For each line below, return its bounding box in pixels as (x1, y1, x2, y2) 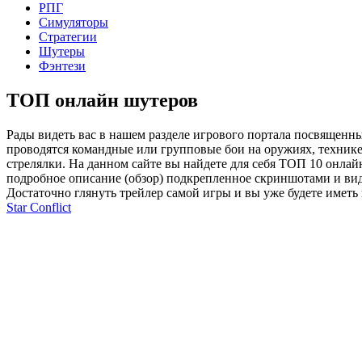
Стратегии (39, 30, 97, 44)
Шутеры (39, 44, 85, 58)
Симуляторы (39, 15, 108, 29)
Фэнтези (39, 59, 86, 73)
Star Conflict (6, 200, 71, 214)
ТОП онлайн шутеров (6, 89, 198, 111)
